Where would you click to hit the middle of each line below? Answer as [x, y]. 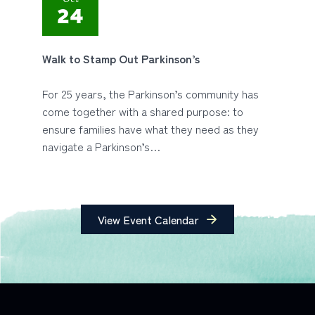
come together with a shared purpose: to [143, 111]
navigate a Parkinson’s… [101, 146]
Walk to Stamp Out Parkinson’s [121, 58]
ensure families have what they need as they [150, 129]
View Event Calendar [148, 219]
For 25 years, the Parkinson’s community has [150, 94]
